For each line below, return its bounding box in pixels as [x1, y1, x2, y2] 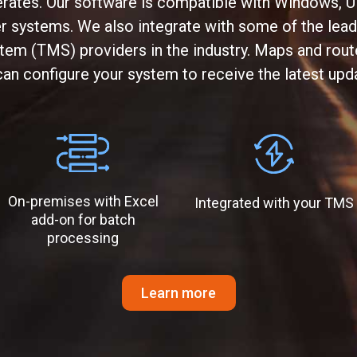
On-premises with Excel [7, 193, 159, 210]
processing [47, 229, 119, 247]
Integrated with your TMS [194, 194, 354, 211]
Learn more [140, 284, 216, 302]
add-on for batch [30, 211, 135, 229]
